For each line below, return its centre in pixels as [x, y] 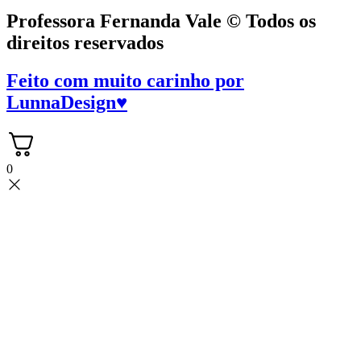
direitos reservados [85, 43]
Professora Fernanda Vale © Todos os [161, 21]
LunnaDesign [61, 103]
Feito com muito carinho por [125, 81]
